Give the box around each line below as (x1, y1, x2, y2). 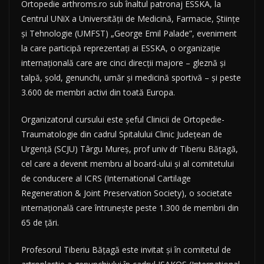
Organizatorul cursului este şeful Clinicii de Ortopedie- (21, 114, 225, 126)
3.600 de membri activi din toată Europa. (21, 87, 175, 98)
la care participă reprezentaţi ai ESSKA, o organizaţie (21, 42, 220, 54)
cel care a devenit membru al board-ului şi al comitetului (21, 158, 234, 170)
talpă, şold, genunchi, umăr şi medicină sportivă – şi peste (21, 72, 241, 84)
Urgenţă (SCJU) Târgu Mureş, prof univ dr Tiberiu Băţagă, (21, 143, 238, 155)
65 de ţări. (21, 217, 59, 229)
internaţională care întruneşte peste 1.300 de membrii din (21, 202, 239, 214)
